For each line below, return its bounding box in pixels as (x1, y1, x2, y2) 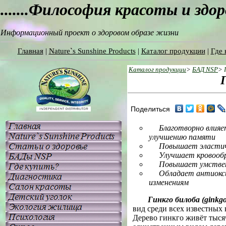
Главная (17, 47, 43, 55)
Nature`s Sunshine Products (48, 47, 136, 55)
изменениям (149, 178, 189, 187)
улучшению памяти (149, 133, 215, 141)
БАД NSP (192, 66, 218, 73)
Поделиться (131, 105, 170, 113)
